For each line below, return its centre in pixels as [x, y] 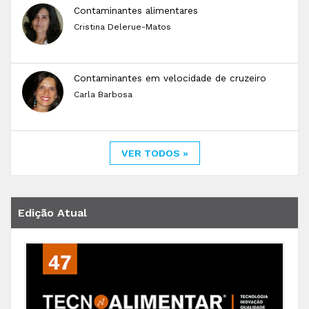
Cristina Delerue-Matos [122, 27]
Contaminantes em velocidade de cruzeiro [170, 78]
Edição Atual [52, 213]
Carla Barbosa [103, 95]
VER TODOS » [154, 153]
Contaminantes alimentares [136, 11]
